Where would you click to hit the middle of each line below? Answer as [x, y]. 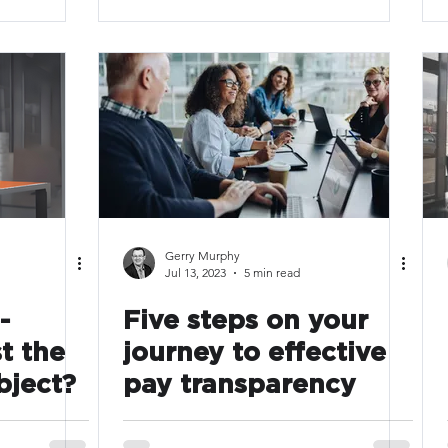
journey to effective [254, 353]
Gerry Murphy [202, 255]
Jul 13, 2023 [195, 272]
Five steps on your [245, 321]
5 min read [272, 272]
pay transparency [239, 385]
